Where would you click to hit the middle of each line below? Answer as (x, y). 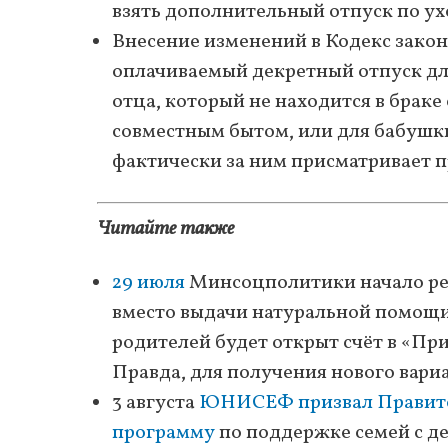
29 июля (148, 282)
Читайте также (165, 228)
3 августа (155, 402)
